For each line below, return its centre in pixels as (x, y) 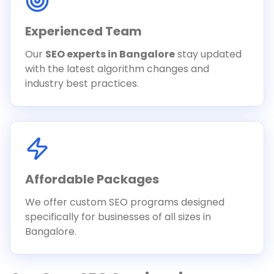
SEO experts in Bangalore (110, 54)
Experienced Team (83, 31)
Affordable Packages (92, 179)
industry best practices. (82, 83)
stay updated (208, 54)
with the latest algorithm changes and (117, 69)
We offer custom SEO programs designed (125, 202)
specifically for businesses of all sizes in (118, 217)
